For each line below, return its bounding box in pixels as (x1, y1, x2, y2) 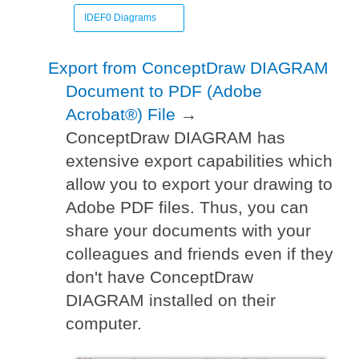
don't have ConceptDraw (66, 268, 254, 287)
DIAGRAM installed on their (66, 291, 276, 310)
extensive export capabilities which (66, 151, 333, 171)
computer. (66, 314, 143, 333)
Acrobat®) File (66, 105, 176, 124)
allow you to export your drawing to (66, 175, 333, 194)
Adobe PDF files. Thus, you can (66, 198, 309, 217)
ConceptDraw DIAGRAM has (66, 128, 286, 147)
